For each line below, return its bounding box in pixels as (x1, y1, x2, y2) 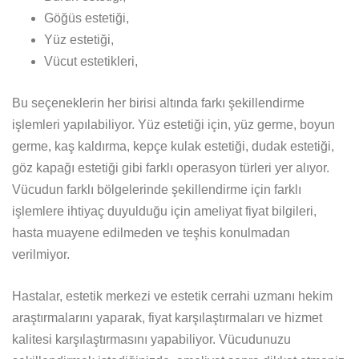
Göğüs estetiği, (44, 11, 129, 26)
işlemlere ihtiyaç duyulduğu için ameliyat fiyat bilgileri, (12, 204, 317, 219)
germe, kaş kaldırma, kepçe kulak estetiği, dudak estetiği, (12, 139, 334, 154)
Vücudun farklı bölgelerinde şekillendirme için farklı (12, 183, 301, 197)
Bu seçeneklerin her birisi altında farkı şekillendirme (12, 96, 305, 111)
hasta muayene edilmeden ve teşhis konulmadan (12, 226, 290, 240)
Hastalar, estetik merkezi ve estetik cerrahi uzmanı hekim (12, 289, 333, 304)
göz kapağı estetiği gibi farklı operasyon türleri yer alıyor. (12, 161, 329, 175)
